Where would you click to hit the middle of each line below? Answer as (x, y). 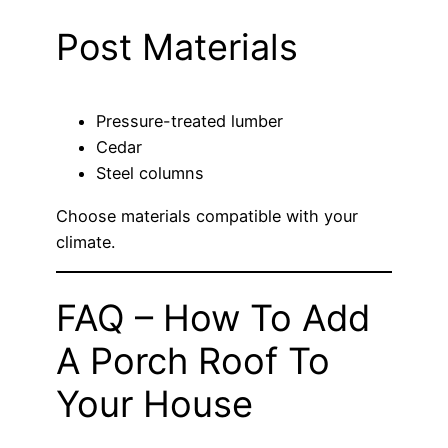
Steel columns (150, 173)
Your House (154, 404)
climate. (85, 241)
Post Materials (177, 47)
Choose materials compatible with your (207, 215)
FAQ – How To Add (213, 318)
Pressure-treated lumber (189, 121)
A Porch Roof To (193, 361)
